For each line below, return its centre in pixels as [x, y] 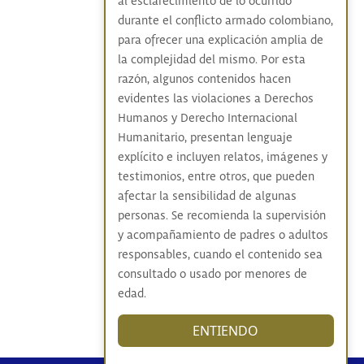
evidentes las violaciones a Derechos [215, 99]
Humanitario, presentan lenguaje [205, 138]
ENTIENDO [226, 331]
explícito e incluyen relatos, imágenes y [222, 158]
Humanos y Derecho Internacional [207, 119]
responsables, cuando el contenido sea [220, 255]
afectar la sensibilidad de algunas [207, 197]
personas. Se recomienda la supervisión [221, 216]
